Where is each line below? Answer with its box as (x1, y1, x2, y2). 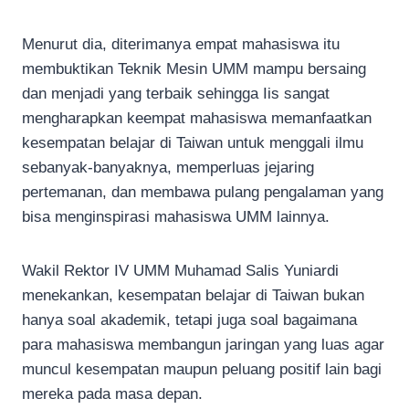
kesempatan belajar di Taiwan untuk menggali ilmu (22, 133, 363, 152)
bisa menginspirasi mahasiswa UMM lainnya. (22, 207, 330, 225)
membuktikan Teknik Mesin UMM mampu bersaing (22, 59, 366, 78)
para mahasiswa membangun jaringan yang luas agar (22, 335, 384, 353)
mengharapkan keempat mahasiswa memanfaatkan (22, 109, 372, 127)
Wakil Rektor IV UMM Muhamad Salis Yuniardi (22, 261, 339, 279)
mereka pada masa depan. (22, 384, 203, 403)
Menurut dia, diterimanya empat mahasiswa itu (22, 35, 340, 53)
